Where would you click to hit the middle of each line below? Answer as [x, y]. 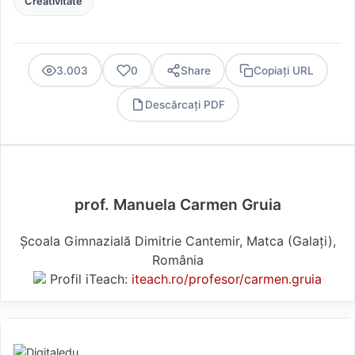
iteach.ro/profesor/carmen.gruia [227, 279]
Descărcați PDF [185, 105]
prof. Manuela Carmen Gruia [177, 204]
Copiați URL [283, 70]
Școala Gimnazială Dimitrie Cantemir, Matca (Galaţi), [177, 240]
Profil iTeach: [89, 279]
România [177, 260]
